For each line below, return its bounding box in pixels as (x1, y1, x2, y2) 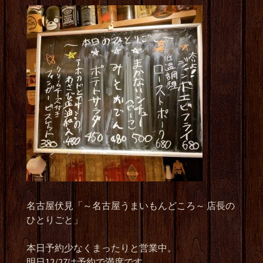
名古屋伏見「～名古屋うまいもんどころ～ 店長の (26, 200, 235, 211)
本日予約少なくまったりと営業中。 (26, 242, 177, 254)
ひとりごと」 (26, 214, 83, 225)
